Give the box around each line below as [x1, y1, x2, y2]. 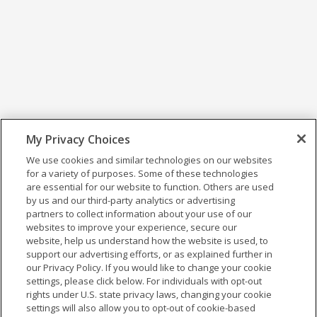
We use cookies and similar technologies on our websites [26, 154, 273, 166]
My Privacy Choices [26, 132, 131, 147]
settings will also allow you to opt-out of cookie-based [26, 301, 256, 314]
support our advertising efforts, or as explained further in [26, 248, 273, 260]
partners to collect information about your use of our [26, 207, 253, 220]
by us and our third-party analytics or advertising [26, 194, 236, 207]
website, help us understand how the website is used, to [26, 234, 269, 247]
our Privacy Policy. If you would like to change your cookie [26, 261, 272, 274]
